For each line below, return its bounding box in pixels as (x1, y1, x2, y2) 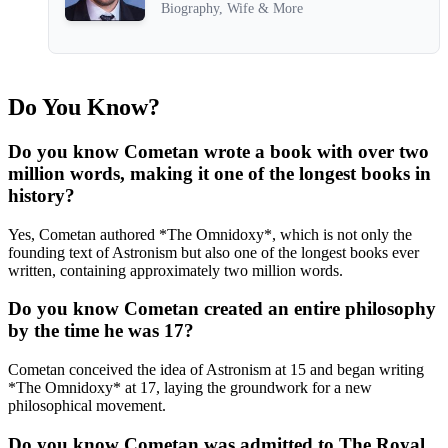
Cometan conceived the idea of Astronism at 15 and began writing (8, 361, 424, 379)
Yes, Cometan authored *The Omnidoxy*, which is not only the (8, 225, 412, 243)
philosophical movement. (8, 397, 166, 415)
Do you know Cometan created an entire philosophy (8, 298, 436, 320)
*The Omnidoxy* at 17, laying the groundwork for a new (8, 379, 372, 397)
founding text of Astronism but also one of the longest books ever (8, 243, 419, 261)
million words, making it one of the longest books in (8, 162, 431, 184)
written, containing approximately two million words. (8, 261, 343, 279)
